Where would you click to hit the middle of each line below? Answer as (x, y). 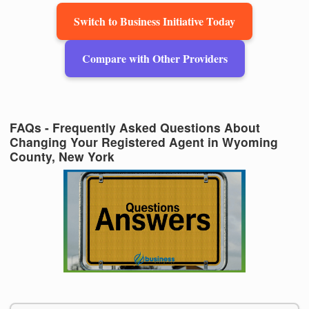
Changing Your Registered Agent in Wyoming (144, 142)
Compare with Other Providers (154, 58)
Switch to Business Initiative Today (154, 21)
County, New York (62, 157)
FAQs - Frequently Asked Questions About (135, 128)
